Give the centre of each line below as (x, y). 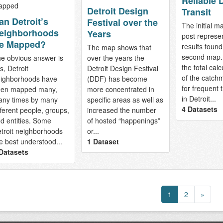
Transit (196, 12)
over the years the (115, 58)
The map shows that (119, 48)
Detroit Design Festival (122, 68)
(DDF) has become (117, 79)
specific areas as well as (125, 100)
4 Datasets (199, 109)
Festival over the (122, 23)
